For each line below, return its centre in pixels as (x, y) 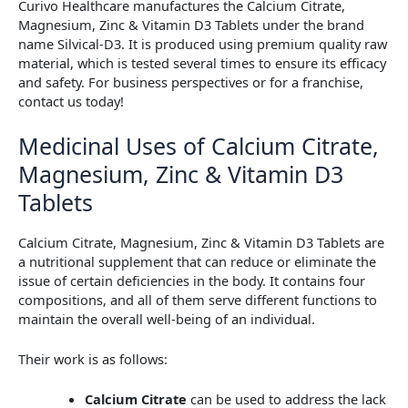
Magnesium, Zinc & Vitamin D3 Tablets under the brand (191, 24)
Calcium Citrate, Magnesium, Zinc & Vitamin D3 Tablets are (201, 242)
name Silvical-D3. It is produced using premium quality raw (203, 43)
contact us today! (71, 101)
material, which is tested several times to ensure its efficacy (202, 62)
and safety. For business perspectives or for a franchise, (191, 82)
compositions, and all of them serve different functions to (198, 299)
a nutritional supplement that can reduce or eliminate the (197, 261)
